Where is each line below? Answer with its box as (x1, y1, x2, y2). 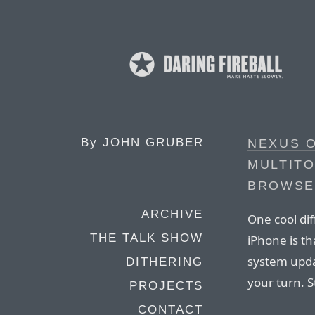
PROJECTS (129, 279, 203, 292)
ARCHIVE (141, 207, 203, 221)
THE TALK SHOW (90, 231, 203, 245)
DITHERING (126, 255, 203, 269)
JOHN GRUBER (103, 136, 204, 149)
